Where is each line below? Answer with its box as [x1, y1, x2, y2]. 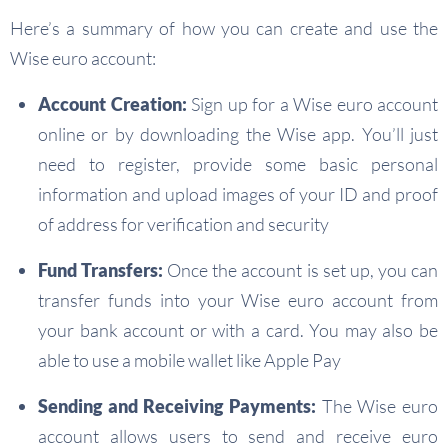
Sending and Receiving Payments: [38, 395, 316, 418]
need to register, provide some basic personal [38, 153, 438, 176]
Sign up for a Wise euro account [186, 93, 438, 116]
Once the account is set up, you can [163, 259, 439, 282]
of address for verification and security [38, 213, 329, 236]
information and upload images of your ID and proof [38, 183, 438, 206]
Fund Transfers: [38, 259, 164, 282]
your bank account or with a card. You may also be [38, 319, 438, 342]
